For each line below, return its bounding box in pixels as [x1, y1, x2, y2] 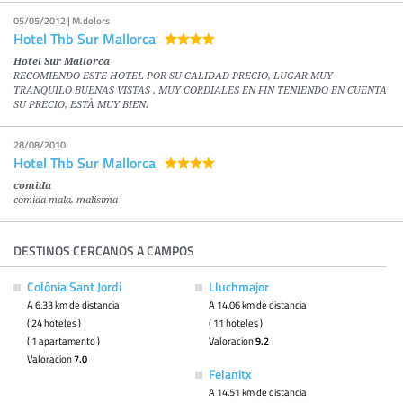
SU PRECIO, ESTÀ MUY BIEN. [13, 99, 148, 112]
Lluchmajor [208, 278, 269, 296]
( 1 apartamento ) [27, 334, 100, 348]
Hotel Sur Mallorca [13, 56, 110, 68]
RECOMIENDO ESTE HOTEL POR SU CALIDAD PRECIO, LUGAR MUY [13, 70, 333, 83]
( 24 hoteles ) [27, 316, 81, 330]
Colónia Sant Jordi [27, 278, 121, 296]
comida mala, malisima [13, 194, 118, 207]
